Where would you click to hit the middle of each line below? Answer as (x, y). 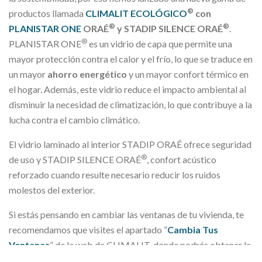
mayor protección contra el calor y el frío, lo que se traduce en (131, 59)
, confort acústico (182, 160)
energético (104, 74)
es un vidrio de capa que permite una (160, 44)
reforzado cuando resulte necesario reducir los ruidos (115, 175)
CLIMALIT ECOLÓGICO (136, 13)
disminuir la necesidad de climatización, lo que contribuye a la (130, 105)
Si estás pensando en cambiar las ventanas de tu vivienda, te (126, 215)
